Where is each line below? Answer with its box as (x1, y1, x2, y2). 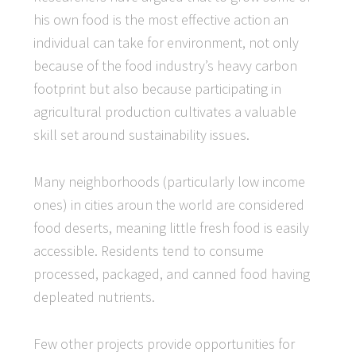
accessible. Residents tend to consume (33, 242, 265, 260)
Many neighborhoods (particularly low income (33, 172, 306, 191)
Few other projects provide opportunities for (33, 335, 296, 353)
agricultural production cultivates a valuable (33, 103, 297, 121)
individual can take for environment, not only (33, 33, 300, 52)
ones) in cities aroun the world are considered (33, 195, 305, 214)
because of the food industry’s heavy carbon (33, 56, 298, 75)
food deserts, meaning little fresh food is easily (33, 219, 310, 237)
